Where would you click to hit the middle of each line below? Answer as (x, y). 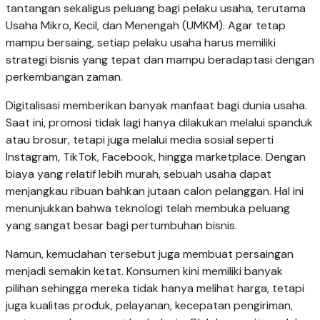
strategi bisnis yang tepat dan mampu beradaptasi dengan (160, 60)
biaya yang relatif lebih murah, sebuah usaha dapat (139, 174)
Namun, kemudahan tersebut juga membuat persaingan (150, 254)
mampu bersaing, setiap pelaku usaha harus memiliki (141, 43)
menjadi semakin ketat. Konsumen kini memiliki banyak (144, 271)
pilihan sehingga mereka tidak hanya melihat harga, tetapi (155, 289)
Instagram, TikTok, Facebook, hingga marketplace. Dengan (156, 157)
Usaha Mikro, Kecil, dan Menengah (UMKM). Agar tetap (146, 26)
